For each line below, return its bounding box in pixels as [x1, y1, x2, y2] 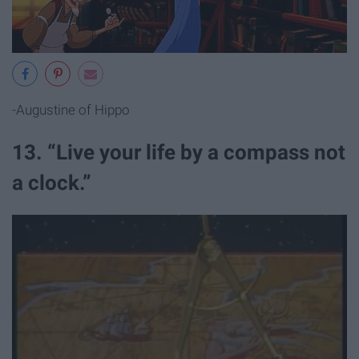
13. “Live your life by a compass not [12, 139, 345, 164]
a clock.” [12, 170, 91, 195]
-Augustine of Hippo [12, 101, 130, 118]
